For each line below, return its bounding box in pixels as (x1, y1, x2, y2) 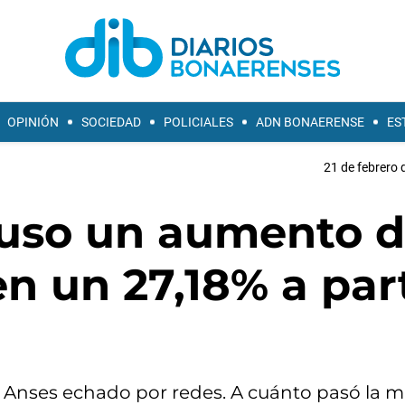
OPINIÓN (7, 115, 59, 129)
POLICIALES (164, 115, 233, 129)
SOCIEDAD (81, 115, 141, 129)
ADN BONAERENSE (256, 115, 364, 129)
